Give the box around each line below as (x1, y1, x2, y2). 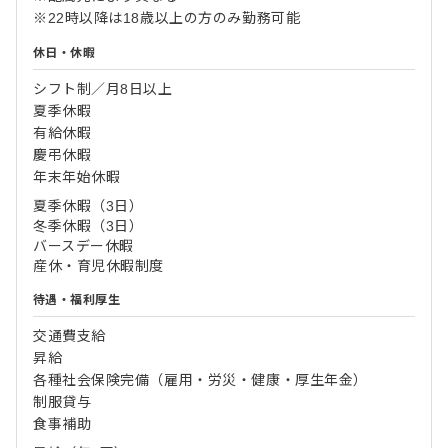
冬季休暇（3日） (33, 217, 144, 234)
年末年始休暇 (33, 168, 121, 185)
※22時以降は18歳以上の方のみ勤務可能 (33, 9, 301, 26)
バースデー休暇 (33, 237, 134, 254)
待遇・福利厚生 (33, 292, 121, 307)
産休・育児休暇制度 (33, 257, 165, 274)
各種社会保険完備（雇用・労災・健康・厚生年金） (33, 371, 368, 388)
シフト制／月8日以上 (33, 80, 173, 97)
